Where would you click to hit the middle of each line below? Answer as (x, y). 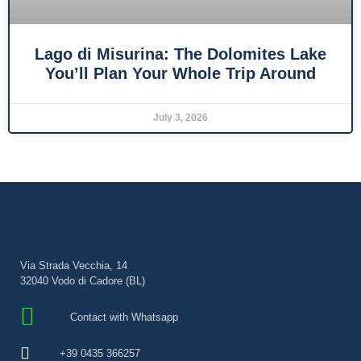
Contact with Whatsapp (124, 317)
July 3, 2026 (180, 118)
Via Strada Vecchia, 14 (74, 266)
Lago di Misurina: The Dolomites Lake (180, 54)
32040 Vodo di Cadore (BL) (83, 281)
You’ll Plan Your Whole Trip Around (180, 74)
